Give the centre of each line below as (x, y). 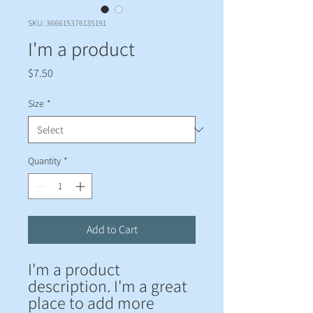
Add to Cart (112, 230)
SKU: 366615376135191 (67, 23)
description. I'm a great (108, 286)
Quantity (44, 161)
